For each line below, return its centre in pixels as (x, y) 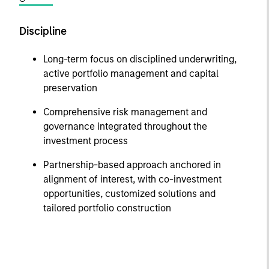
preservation (70, 88)
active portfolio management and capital (131, 74)
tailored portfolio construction (107, 208)
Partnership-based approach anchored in (132, 165)
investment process (86, 141)
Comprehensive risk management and (125, 112)
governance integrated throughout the (125, 127)
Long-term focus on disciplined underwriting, (140, 59)
